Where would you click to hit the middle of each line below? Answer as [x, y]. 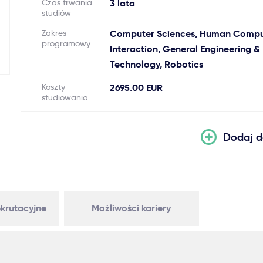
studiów [56, 13]
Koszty [53, 87]
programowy [66, 43]
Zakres [54, 33]
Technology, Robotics [156, 64]
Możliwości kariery [131, 208]
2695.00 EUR [136, 88]
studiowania [65, 97]
